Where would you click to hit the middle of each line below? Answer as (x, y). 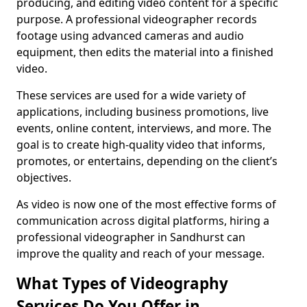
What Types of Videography (122, 283)
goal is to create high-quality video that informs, (141, 145)
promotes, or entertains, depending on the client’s (147, 161)
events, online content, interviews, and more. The (144, 128)
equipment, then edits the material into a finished (145, 52)
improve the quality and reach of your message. (140, 254)
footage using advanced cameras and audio (130, 36)
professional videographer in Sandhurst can (131, 237)
